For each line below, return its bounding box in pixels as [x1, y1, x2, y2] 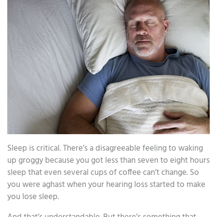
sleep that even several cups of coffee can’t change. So [7, 166, 199, 179]
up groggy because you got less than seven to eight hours [7, 154, 210, 167]
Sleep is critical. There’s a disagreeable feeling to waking [7, 141, 203, 155]
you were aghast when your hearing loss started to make [7, 178, 205, 191]
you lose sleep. [7, 190, 59, 203]
